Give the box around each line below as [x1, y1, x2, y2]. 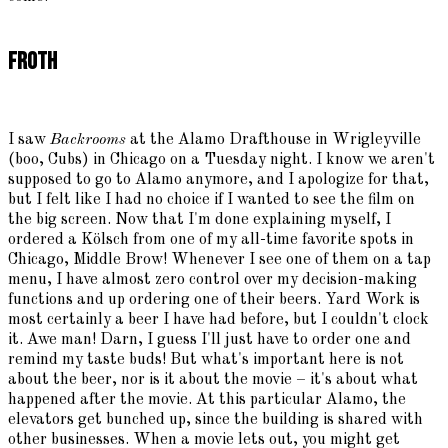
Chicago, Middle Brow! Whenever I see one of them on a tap [8, 251, 431, 268]
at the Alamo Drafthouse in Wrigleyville [126, 131, 421, 148]
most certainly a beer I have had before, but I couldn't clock [8, 311, 429, 328]
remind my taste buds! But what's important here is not [8, 351, 404, 368]
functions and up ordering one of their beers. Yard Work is [8, 291, 420, 308]
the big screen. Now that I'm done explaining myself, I [8, 211, 391, 228]
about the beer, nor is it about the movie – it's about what [8, 371, 418, 388]
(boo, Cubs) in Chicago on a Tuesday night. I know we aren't [8, 151, 435, 168]
